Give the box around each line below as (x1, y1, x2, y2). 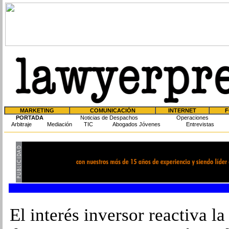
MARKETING (20, 107, 54, 113)
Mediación (47, 121, 72, 127)
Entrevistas (186, 121, 214, 127)
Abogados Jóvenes (112, 121, 161, 127)
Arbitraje (11, 121, 32, 127)
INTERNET (168, 107, 196, 113)
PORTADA (16, 114, 43, 121)
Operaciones (176, 114, 209, 121)
